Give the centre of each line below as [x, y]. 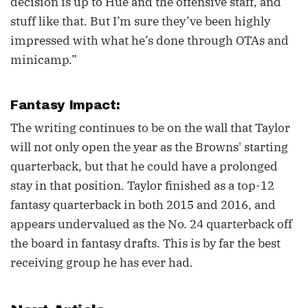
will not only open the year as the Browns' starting [149, 147]
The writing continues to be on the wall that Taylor [150, 128]
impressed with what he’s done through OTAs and [150, 41]
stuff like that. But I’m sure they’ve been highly [140, 21]
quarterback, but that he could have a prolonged [144, 166]
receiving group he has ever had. [102, 263]
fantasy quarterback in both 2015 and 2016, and [143, 205]
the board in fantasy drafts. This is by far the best [145, 243]
